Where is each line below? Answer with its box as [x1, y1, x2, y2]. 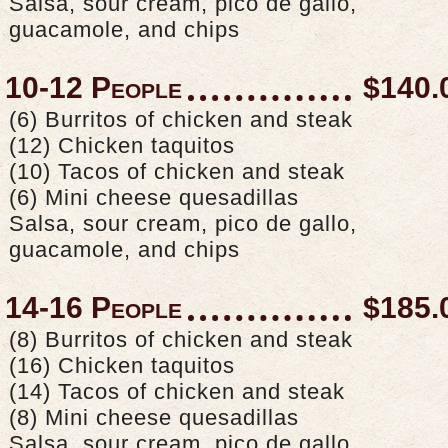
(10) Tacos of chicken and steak [9, 159, 345, 185]
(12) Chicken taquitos [9, 133, 235, 159]
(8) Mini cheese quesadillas [9, 405, 299, 431]
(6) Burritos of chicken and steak [9, 107, 353, 133]
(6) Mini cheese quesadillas [9, 185, 299, 211]
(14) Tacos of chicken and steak [9, 379, 345, 405]
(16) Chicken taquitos [9, 353, 235, 379]
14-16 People [5, 291, 182, 325]
